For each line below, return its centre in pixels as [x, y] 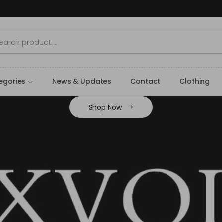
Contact [145, 82]
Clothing [195, 82]
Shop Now [105, 107]
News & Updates [82, 82]
